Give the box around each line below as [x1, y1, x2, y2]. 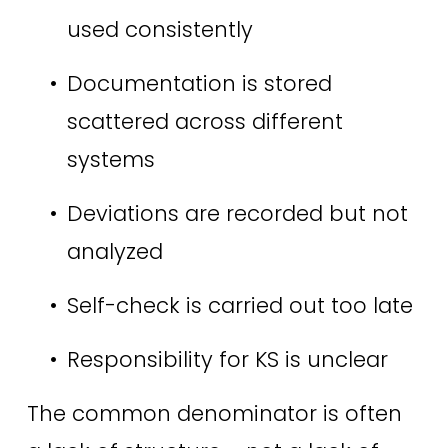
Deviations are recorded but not [66, 198, 408, 228]
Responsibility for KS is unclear [66, 344, 394, 374]
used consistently [66, 14, 259, 44]
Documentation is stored [66, 68, 332, 98]
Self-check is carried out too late [66, 290, 419, 320]
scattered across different [66, 106, 343, 136]
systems [66, 144, 161, 174]
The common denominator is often [26, 398, 402, 428]
